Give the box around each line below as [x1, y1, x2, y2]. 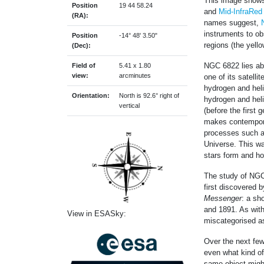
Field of [72, 61, 95, 69]
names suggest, [204, 18, 261, 27]
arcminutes [119, 71, 151, 79]
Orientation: [72, 91, 110, 99]
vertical [119, 101, 140, 109]
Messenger [204, 193, 242, 203]
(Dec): [72, 41, 91, 49]
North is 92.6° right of [119, 91, 179, 99]
